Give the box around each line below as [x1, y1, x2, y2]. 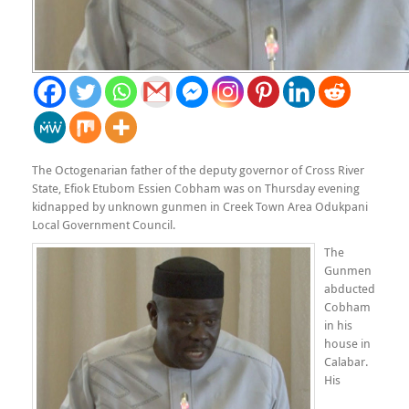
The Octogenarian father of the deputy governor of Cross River [32, 162, 364, 178]
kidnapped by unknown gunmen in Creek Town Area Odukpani [32, 198, 368, 215]
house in [324, 335, 371, 351]
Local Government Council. [32, 216, 175, 233]
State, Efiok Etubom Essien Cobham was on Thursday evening [32, 180, 360, 196]
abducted [324, 280, 375, 297]
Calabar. [324, 353, 368, 370]
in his [324, 317, 352, 333]
